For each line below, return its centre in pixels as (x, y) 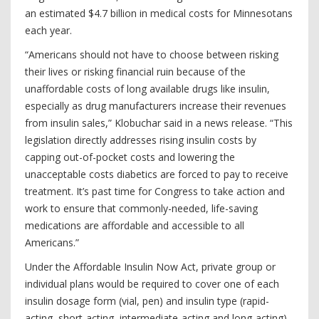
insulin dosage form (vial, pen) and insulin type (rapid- (147, 301)
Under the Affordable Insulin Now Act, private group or (150, 267)
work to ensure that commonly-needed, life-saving (141, 208)
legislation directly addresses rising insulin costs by (141, 140)
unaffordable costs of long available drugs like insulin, (147, 89)
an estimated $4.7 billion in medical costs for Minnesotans (159, 13)
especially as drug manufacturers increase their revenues (156, 106)
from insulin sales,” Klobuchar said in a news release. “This (159, 123)
